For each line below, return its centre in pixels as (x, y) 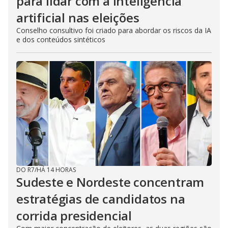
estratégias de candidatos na (101, 199)
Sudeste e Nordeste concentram (110, 182)
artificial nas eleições (78, 18)
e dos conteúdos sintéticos (61, 39)
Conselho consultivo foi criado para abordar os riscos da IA (114, 30)
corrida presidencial (74, 216)
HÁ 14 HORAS (56, 170)
